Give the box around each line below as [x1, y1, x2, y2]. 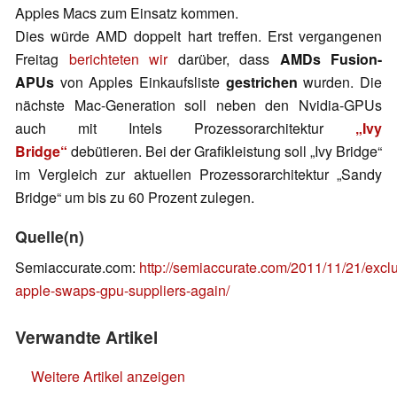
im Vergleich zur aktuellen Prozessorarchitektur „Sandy [15, 164, 382, 185]
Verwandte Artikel [15, 324, 158, 350]
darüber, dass [167, 49, 280, 70]
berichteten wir [68, 49, 167, 70]
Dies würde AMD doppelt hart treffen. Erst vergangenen [15, 26, 382, 47]
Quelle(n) [15, 225, 84, 248]
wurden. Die [297, 72, 383, 93]
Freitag [15, 49, 69, 70]
